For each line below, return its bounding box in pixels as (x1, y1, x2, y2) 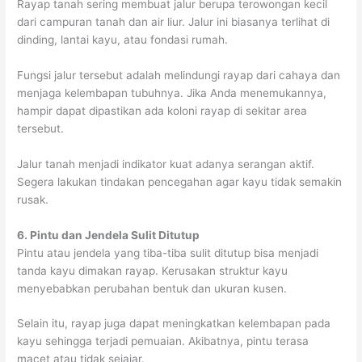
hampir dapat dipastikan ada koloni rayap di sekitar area (17, 103, 308, 117)
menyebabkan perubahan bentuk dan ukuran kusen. (17, 281, 288, 295)
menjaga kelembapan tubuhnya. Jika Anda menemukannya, (17, 86, 327, 99)
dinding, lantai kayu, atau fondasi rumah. (17, 32, 229, 46)
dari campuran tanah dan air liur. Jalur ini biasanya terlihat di (17, 15, 330, 28)
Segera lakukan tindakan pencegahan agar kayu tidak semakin (17, 175, 343, 188)
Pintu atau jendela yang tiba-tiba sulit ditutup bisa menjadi (17, 246, 319, 259)
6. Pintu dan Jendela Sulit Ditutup (17, 228, 203, 242)
